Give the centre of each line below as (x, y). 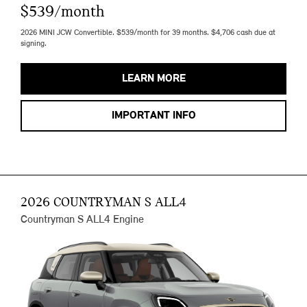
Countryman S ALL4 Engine (82, 220)
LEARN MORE (153, 79)
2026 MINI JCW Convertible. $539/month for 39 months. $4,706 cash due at (148, 33)
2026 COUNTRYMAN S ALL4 (103, 203)
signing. (34, 44)
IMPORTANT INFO (153, 116)
